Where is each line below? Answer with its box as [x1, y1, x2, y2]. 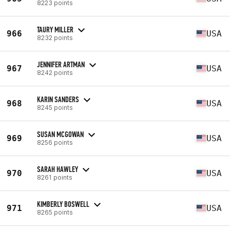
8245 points [37, 103, 73, 111]
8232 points [37, 33, 73, 42]
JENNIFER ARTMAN [37, 59, 85, 69]
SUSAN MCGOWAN [37, 129, 84, 139]
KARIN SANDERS [37, 94, 79, 104]
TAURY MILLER [37, 24, 73, 34]
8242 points [37, 68, 73, 76]
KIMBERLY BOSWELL [37, 199, 89, 209]
